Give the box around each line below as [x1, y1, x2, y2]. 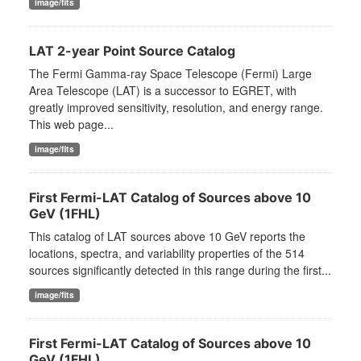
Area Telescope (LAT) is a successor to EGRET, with [29, 82, 297, 99]
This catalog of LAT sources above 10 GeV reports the [29, 228, 305, 245]
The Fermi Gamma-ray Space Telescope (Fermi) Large [29, 65, 312, 82]
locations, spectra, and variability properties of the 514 [29, 245, 305, 262]
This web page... [29, 116, 114, 133]
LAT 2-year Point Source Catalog [29, 43, 235, 60]
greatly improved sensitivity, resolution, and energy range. [29, 99, 323, 116]
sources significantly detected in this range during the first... [29, 262, 331, 279]
